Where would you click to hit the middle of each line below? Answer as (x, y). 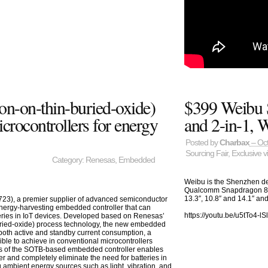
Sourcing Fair (207, 154)
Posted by (203, 143)
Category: (68, 160)
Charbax (235, 143)
